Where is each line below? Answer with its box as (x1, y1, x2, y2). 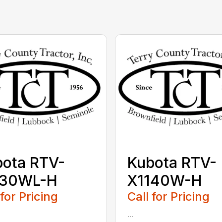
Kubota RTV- (127, 154, 217, 172)
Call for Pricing (127, 189, 210, 204)
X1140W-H (127, 171, 202, 190)
